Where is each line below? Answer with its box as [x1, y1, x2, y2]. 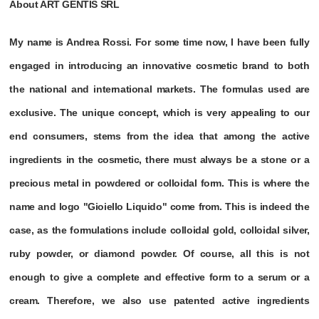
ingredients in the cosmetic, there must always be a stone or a [9, 154, 310, 166]
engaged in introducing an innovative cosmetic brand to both [9, 60, 310, 72]
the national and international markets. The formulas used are [9, 83, 310, 95]
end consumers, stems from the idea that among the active [9, 130, 310, 142]
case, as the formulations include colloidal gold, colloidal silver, [9, 224, 310, 236]
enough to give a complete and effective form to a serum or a [9, 271, 310, 283]
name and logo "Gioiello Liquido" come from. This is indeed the [9, 201, 310, 213]
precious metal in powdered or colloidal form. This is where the [9, 177, 310, 189]
